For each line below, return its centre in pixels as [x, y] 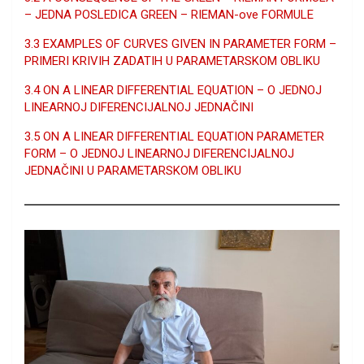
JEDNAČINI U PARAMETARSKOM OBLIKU [133, 171]
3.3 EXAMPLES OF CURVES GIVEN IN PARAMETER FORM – [180, 44]
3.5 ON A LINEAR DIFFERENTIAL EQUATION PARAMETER [174, 136]
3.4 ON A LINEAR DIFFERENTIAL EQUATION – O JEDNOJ [173, 90]
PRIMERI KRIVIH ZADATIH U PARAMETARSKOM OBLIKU [172, 61]
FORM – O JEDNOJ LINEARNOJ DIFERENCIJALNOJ [159, 154]
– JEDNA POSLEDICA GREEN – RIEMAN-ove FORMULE [169, 15]
